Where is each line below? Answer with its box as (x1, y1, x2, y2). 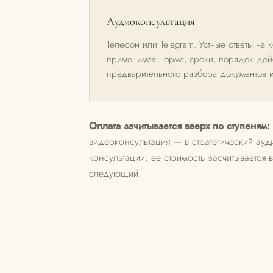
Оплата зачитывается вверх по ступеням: (89, 119, 270, 133)
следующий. (89, 166, 141, 180)
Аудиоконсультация (107, 15, 195, 28)
